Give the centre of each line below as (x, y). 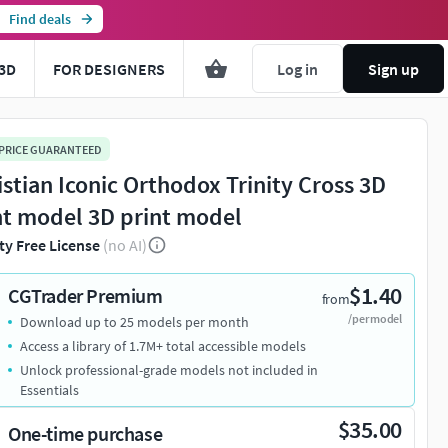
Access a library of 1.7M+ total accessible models (163, 346)
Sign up (393, 68)
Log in (297, 68)
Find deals (39, 19)
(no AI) (125, 245)
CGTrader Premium (85, 296)
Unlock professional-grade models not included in (169, 370)
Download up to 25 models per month (134, 322)
